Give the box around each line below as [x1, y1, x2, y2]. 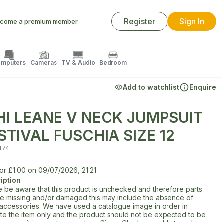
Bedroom [99, 59, 127, 66]
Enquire [189, 83, 216, 91]
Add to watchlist [123, 83, 179, 91]
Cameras [30, 59, 57, 66]
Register [124, 16, 155, 26]
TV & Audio [61, 59, 95, 66]
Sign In [179, 16, 204, 26]
